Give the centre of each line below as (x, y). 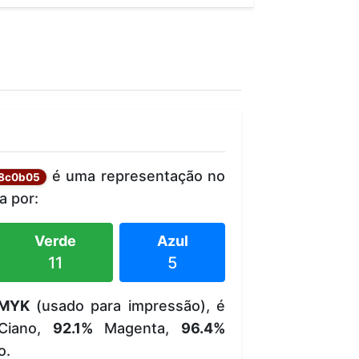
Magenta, (137, 328)
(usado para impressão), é (127, 305)
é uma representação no (136, 175)
